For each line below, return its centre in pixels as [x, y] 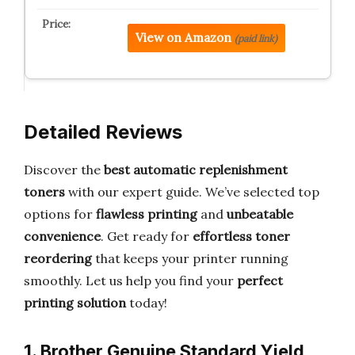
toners [44, 192]
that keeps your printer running [190, 258]
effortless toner [241, 236]
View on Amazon [183, 38]
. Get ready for [147, 236]
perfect [260, 281]
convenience [62, 236]
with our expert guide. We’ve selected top [192, 192]
